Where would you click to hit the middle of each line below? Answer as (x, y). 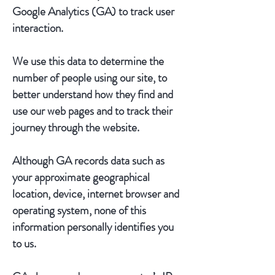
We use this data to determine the (88, 61)
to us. (24, 243)
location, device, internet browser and (96, 194)
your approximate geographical (81, 177)
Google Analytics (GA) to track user (93, 11)
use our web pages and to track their (92, 111)
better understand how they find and (93, 94)
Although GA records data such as (88, 161)
